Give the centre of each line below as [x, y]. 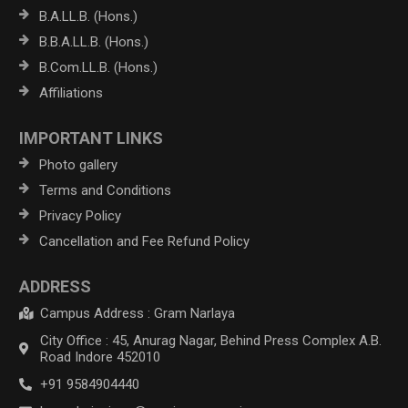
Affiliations [71, 92]
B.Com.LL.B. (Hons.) [99, 67]
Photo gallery [79, 164]
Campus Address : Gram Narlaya [137, 313]
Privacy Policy [81, 215]
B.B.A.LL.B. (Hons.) [94, 41]
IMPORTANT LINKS [92, 138]
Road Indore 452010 [100, 357]
